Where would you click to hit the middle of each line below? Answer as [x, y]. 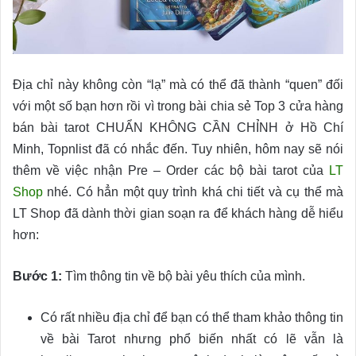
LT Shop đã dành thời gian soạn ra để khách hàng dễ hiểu [178, 214]
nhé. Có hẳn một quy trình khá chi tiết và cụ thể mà [193, 192]
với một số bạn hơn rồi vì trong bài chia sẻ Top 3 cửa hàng [178, 106]
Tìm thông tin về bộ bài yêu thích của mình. [184, 277]
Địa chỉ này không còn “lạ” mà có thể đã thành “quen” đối [178, 85]
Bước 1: [37, 277]
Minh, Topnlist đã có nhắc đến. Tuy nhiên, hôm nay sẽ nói [178, 149]
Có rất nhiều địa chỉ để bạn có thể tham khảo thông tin [192, 318]
